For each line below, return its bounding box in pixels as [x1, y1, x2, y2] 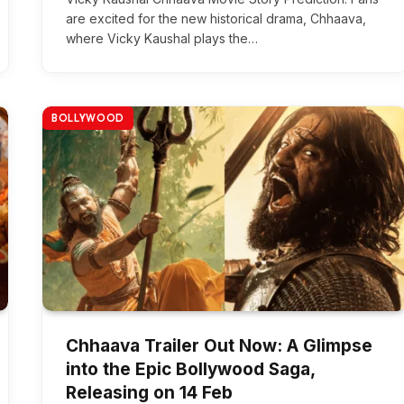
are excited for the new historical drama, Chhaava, [66, 11, 366, 26]
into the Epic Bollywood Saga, [66, 359, 315, 381]
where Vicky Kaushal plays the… [66, 31, 258, 46]
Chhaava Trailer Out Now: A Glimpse [66, 335, 372, 357]
